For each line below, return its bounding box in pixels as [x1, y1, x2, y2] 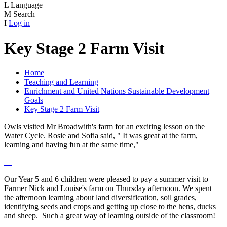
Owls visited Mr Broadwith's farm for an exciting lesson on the [4, 122, 205, 131]
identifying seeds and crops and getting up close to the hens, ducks [4, 202, 216, 211]
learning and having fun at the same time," [4, 140, 139, 149]
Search [13, 10, 35, 19]
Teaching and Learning [24, 78, 98, 87]
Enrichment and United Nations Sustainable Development [24, 87, 209, 96]
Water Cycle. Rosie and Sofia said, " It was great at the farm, [4, 131, 198, 140]
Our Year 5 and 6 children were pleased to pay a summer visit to [4, 175, 208, 184]
